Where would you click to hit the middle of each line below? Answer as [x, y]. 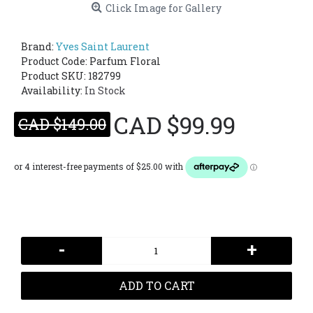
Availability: [53, 90]
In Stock [105, 90]
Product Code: [55, 61]
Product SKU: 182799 [71, 76]
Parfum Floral [125, 61]
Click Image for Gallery [163, 8]
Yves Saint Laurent [103, 46]
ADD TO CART [156, 285]
